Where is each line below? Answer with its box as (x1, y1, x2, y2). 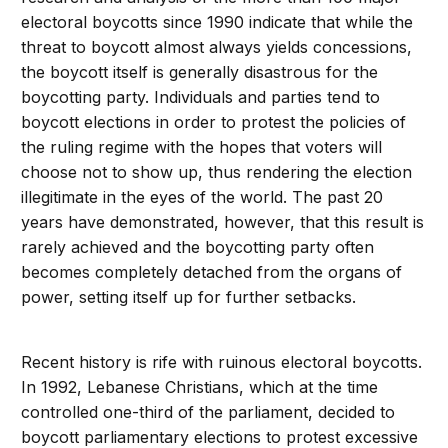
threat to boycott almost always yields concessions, (21, 37, 413, 58)
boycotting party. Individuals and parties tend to (21, 87, 381, 108)
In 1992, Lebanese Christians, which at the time (21, 377, 379, 398)
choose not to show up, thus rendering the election (21, 162, 413, 183)
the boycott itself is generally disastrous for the (21, 62, 379, 83)
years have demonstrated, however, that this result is (21, 212, 425, 233)
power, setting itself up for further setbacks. (21, 287, 357, 308)
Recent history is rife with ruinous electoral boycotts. (21, 352, 423, 373)
